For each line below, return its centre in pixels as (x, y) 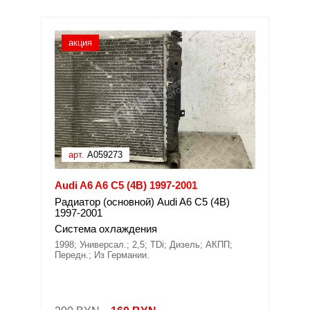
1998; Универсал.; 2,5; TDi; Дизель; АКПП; (144, 245)
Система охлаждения (106, 229)
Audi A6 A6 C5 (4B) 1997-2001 (126, 185)
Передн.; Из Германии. (102, 255)
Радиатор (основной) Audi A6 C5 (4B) (142, 202)
